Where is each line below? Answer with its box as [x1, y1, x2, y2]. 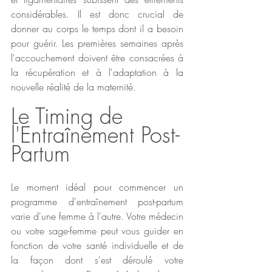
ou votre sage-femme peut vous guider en [11, 223, 183, 237]
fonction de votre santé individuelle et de [11, 238, 183, 252]
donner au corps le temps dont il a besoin [11, 21, 183, 35]
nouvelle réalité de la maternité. [11, 80, 136, 93]
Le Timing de [11, 101, 129, 131]
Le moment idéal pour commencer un [11, 180, 183, 194]
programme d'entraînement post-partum [11, 194, 183, 208]
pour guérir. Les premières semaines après [11, 36, 183, 50]
